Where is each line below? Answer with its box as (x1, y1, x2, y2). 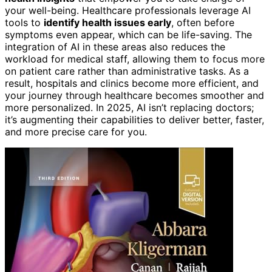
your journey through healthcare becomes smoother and (5, 89, 264, 102)
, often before (171, 16, 234, 29)
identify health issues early (44, 16, 171, 29)
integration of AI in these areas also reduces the (5, 41, 225, 53)
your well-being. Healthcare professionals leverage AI (5, 4, 251, 17)
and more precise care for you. (5, 126, 147, 138)
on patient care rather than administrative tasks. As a (5, 65, 249, 78)
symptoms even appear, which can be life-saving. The (5, 29, 252, 41)
